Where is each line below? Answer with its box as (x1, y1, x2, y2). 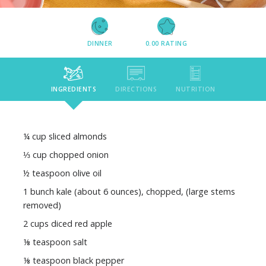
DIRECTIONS (115, 84, 157, 93)
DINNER (87, 39, 113, 47)
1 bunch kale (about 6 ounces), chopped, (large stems (23, 185, 235, 197)
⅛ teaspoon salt (23, 236, 87, 248)
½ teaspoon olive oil (23, 167, 102, 179)
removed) (23, 199, 61, 211)
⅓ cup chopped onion (23, 148, 109, 160)
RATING (159, 39, 188, 47)
